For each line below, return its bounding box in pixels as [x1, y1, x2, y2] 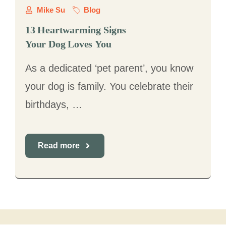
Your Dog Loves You [25, 38, 111, 49]
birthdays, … [25, 99, 82, 110]
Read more [38, 141, 80, 150]
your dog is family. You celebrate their [25, 81, 193, 92]
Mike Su [36, 6, 65, 14]
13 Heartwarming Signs [25, 24, 126, 35]
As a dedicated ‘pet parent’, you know [25, 63, 193, 74]
